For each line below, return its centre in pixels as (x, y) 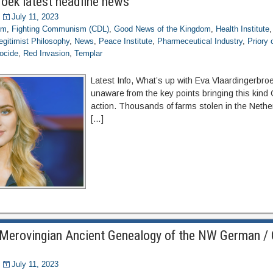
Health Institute (243, 29)
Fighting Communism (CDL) (61, 29)
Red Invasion (47, 53)
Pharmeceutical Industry (200, 41)
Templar (89, 53)
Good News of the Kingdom (163, 29)
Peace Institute (126, 41)
